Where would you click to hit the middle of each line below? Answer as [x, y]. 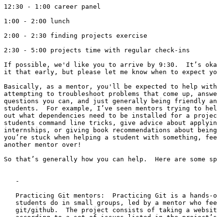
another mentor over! [43, 144]
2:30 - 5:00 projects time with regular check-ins [97, 50]
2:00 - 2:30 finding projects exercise [76, 35]
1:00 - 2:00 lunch [37, 21]
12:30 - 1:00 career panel [52, 6]
